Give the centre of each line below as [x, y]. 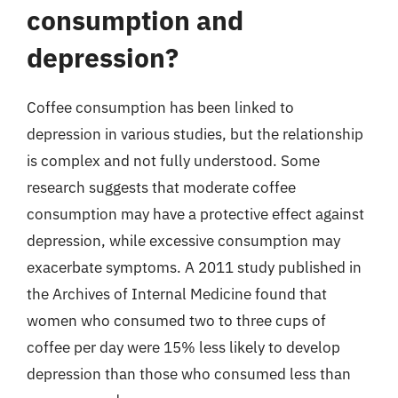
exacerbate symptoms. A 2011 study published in [194, 267]
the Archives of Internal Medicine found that [177, 294]
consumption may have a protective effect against [195, 214]
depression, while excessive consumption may [183, 240]
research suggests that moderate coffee [161, 187]
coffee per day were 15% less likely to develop [183, 347]
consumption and [135, 20]
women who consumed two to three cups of [176, 320]
